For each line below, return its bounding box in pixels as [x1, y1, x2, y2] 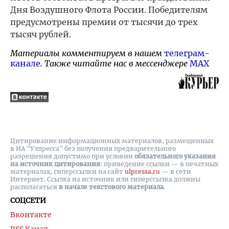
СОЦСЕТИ [10, 196, 46, 205]
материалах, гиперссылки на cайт [10, 168, 125, 175]
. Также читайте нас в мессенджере [40, 58, 190, 68]
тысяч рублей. [10, 29, 71, 39]
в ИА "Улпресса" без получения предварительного [10, 145, 176, 152]
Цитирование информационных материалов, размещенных [10, 137, 214, 145]
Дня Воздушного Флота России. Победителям [10, 5, 208, 15]
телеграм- [164, 48, 210, 58]
